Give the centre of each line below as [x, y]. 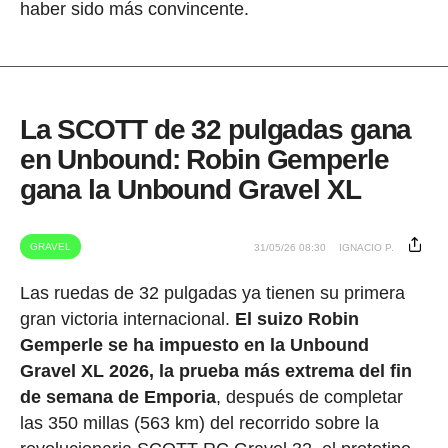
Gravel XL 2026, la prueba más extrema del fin [215, 371]
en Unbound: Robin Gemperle [204, 160]
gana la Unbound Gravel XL [190, 190]
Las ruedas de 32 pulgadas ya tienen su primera [212, 293]
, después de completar [309, 397]
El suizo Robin [296, 319]
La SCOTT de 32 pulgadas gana [215, 130]
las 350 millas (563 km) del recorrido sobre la [199, 423]
